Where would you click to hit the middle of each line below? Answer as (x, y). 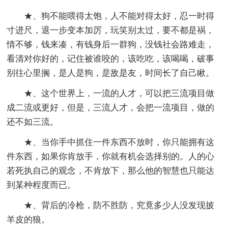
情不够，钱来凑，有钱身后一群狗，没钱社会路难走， (111, 45)
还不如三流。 (33, 122)
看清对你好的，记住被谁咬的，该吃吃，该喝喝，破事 (111, 59)
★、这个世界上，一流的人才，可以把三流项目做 (119, 94)
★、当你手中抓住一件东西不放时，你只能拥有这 (119, 142)
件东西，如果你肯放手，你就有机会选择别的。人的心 (111, 157)
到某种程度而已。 (41, 185)
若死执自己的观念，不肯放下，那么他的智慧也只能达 (111, 171)
